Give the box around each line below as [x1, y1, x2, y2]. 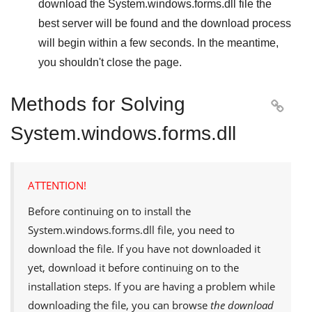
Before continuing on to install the [28, 203, 191, 218]
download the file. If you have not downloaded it [28, 241, 260, 256]
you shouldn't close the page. [38, 56, 182, 68]
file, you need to [155, 222, 235, 237]
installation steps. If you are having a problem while [28, 279, 275, 293]
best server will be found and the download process [38, 17, 291, 29]
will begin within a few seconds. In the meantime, [38, 36, 279, 49]
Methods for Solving [10, 93, 185, 115]
